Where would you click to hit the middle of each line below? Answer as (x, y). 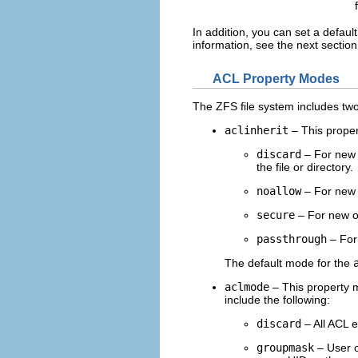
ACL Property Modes (276, 78)
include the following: (277, 299)
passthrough (292, 239)
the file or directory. (305, 167)
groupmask (285, 347)
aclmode (247, 286)
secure (276, 215)
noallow (279, 191)
